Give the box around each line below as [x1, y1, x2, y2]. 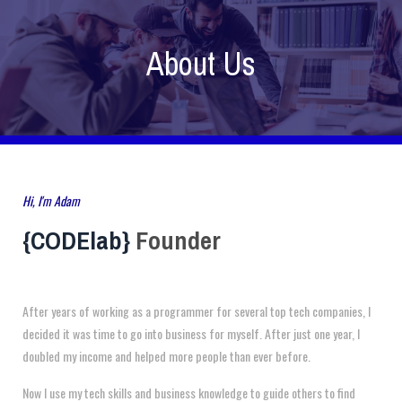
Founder [130, 223, 221, 258]
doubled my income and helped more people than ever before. [22, 346, 313, 365]
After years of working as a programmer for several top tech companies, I [22, 301, 371, 320]
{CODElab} [22, 223, 130, 258]
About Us [146, 42, 256, 85]
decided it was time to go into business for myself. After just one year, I [22, 324, 360, 343]
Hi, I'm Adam [22, 191, 80, 210]
